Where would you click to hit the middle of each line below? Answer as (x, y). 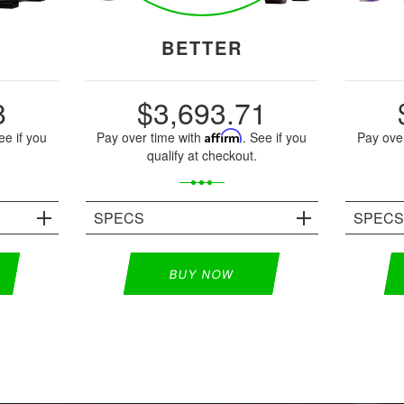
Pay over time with (151, 137)
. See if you (275, 137)
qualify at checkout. (202, 155)
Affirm (224, 135)
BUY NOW (202, 273)
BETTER (202, 47)
